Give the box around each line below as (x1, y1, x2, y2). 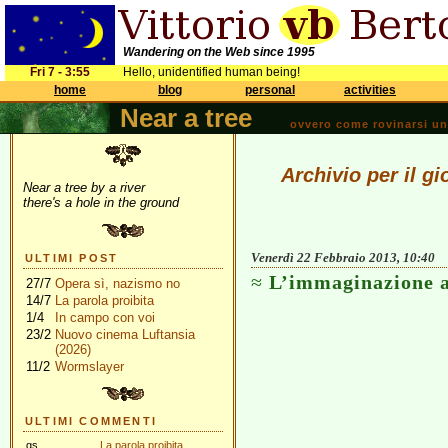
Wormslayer (55, 359, 124, 374)
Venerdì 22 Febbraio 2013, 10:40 (251, 250, 435, 265)
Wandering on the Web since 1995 (123, 45, 315, 59)
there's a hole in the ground (23, 195, 179, 210)
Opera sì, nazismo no (55, 276, 180, 291)
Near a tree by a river (23, 180, 145, 195)
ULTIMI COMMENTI (25, 415, 157, 427)
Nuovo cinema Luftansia (55, 327, 195, 342)
